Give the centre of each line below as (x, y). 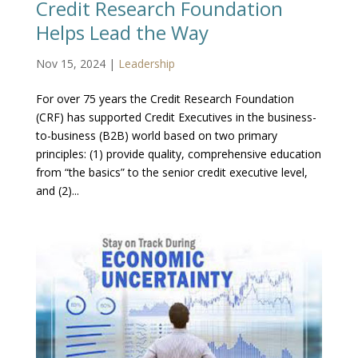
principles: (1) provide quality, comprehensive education (178, 154)
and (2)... (57, 191)
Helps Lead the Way (122, 33)
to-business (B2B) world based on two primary (156, 136)
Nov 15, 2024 (70, 64)
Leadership (146, 64)
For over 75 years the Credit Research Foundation (165, 99)
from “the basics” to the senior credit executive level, (171, 173)
